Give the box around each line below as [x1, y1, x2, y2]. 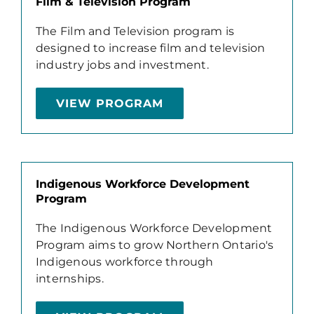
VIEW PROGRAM [55, 96, 163, 110]
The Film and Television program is [35, 24, 235, 38]
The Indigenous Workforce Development [35, 221, 273, 235]
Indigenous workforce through [35, 254, 214, 268]
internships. [35, 271, 104, 285]
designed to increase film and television [35, 41, 266, 55]
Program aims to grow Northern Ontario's [35, 238, 274, 252]
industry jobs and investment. [35, 57, 209, 71]
